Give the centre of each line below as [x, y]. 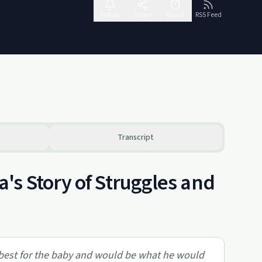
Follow [110, 15]
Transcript [136, 137]
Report [175, 15]
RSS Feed [208, 15]
